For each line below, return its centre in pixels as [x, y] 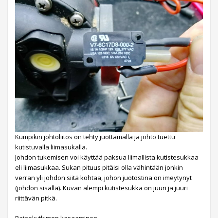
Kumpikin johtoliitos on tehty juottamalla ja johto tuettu [95, 136]
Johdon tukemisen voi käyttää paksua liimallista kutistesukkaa [107, 157]
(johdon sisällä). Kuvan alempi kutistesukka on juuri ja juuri [101, 188]
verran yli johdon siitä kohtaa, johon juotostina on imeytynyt [103, 177]
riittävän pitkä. [36, 198]
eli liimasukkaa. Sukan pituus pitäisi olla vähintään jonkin [99, 167]
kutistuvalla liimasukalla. [51, 147]
